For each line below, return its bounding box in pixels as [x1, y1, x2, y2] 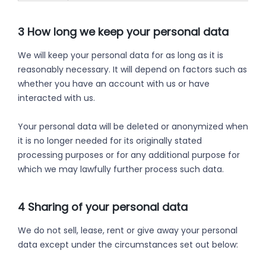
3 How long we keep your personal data [18, 24, 229, 40]
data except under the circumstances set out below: [18, 239, 238, 251]
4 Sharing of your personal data [18, 199, 188, 215]
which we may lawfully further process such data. [18, 163, 224, 176]
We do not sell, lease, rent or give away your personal [18, 224, 237, 237]
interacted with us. [18, 92, 95, 104]
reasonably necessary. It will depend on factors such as [18, 64, 247, 76]
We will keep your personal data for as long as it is [18, 49, 223, 62]
